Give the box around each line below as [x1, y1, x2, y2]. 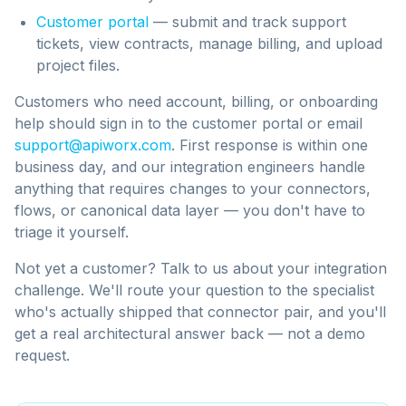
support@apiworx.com [14, 136, 171, 154]
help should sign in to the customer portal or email [14, 114, 362, 132]
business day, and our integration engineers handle [14, 158, 365, 176]
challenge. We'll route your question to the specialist [14, 281, 374, 299]
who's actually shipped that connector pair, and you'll [14, 303, 386, 321]
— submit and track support [149, 13, 346, 31]
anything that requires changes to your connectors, [14, 179, 371, 198]
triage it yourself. [14, 223, 129, 241]
